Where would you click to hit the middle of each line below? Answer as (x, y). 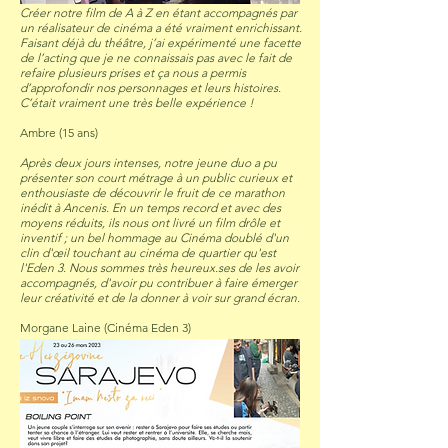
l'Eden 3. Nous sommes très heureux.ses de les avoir (159, 267)
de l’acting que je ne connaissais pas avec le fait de (156, 57)
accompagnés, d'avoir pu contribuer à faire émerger (158, 282)
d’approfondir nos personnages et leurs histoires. (150, 87)
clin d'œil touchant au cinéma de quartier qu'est (148, 252)
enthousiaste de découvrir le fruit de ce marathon (152, 192)
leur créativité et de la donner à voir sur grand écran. (160, 297)
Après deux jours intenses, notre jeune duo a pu (148, 162)
